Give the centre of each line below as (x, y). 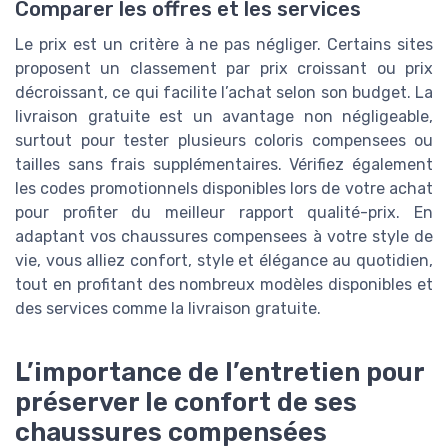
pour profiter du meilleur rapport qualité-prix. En (224, 212)
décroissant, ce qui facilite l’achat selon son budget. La (224, 92)
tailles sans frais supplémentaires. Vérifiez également (224, 164)
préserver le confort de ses (186, 401)
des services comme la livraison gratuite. (168, 308)
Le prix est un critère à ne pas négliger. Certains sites (224, 44)
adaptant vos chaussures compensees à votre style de (224, 236)
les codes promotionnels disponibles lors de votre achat (224, 188)
